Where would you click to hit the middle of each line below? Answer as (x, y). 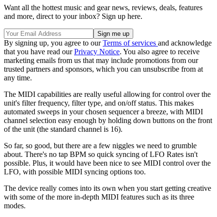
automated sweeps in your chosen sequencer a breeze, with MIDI (103, 112)
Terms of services (130, 43)
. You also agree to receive (160, 52)
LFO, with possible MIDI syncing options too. (75, 172)
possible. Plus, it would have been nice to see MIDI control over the (107, 163)
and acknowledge (185, 43)
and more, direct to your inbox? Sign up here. (73, 16)
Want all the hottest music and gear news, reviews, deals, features (103, 8)
